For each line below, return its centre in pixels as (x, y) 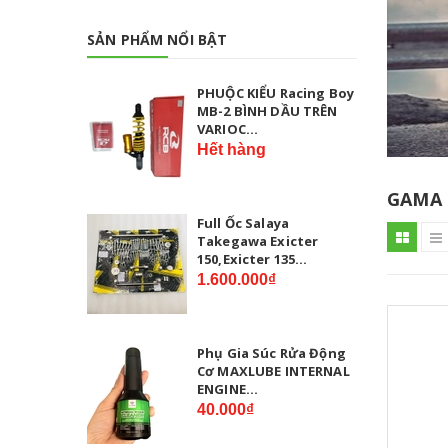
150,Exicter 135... (252, 258)
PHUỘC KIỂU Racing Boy (275, 92)
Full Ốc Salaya (243, 222)
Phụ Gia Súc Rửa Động (271, 352)
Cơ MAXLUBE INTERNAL (273, 370)
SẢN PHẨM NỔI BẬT (157, 39)
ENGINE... (228, 388)
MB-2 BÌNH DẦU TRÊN (267, 110)
